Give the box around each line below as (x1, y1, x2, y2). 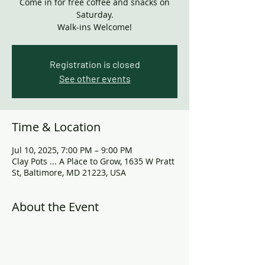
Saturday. (76, 9, 114, 20)
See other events (59, 73, 131, 84)
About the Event (12, 199, 99, 215)
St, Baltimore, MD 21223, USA (12, 167, 126, 178)
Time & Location (12, 119, 101, 135)
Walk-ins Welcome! (57, 21, 132, 33)
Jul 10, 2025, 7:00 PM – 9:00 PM (12, 144, 132, 156)
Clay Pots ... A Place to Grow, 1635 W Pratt (12, 156, 174, 167)
